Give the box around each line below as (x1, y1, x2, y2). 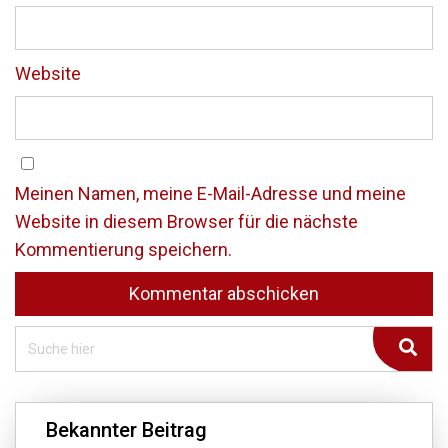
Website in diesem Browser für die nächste (15, 211, 358, 233)
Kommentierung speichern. (15, 239, 232, 261)
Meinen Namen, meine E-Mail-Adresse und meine (15, 183, 406, 205)
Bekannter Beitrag (46, 418, 207, 443)
